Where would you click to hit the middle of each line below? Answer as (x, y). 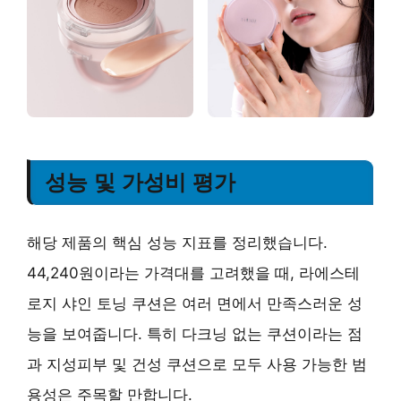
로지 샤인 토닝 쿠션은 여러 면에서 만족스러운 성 (195, 303)
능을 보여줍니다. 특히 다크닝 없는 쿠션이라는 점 (195, 333)
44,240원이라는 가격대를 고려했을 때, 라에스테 (193, 273)
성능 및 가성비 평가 (140, 182)
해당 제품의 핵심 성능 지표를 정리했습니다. (177, 242)
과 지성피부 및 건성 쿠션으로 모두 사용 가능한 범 (197, 364)
